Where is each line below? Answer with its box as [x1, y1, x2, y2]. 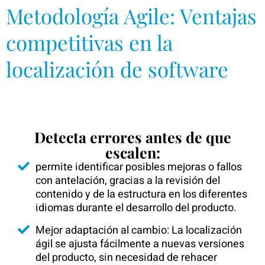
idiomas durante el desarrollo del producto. [35, 200, 237, 216]
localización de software [6, 55, 228, 83]
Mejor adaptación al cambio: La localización [35, 222, 242, 238]
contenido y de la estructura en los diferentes [35, 186, 247, 202]
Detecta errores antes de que [34, 127, 231, 147]
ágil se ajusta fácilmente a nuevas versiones [35, 236, 244, 252]
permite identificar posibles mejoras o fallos [35, 159, 242, 175]
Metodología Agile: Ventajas [6, 2, 257, 30]
